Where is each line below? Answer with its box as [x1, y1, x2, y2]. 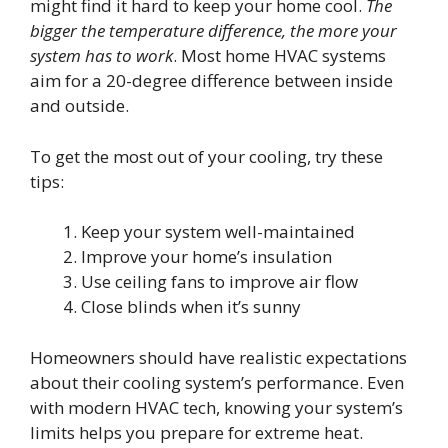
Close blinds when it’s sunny [81, 295, 301, 319]
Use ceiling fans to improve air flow [81, 270, 358, 294]
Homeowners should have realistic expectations [30, 345, 407, 369]
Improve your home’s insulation [81, 245, 332, 269]
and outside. [30, 94, 129, 118]
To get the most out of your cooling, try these [30, 144, 383, 168]
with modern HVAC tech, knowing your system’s [30, 395, 403, 419]
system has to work [30, 44, 173, 68]
